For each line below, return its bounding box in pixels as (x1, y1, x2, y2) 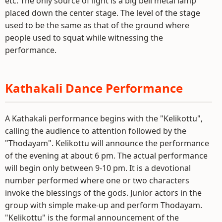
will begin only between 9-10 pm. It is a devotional (5, 163, 191, 174)
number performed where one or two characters (5, 175, 189, 186)
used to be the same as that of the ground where (5, 20, 189, 31)
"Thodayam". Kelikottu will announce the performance (5, 138, 209, 149)
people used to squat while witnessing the (5, 32, 163, 44)
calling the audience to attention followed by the (5, 125, 186, 137)
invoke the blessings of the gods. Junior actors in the (5, 187, 202, 199)
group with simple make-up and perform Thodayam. (5, 200, 202, 211)
